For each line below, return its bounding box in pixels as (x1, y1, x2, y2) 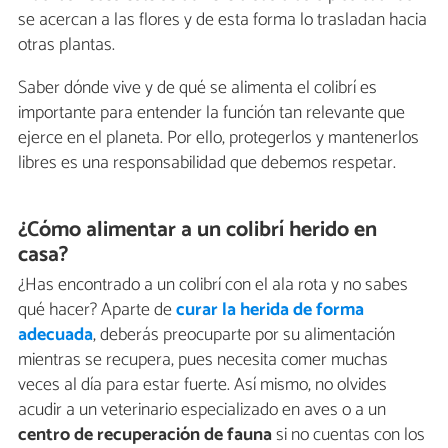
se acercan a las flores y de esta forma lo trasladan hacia (18, 5, 427, 36)
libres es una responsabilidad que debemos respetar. (18, 148, 396, 179)
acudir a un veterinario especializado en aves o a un (18, 395, 386, 426)
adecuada (18, 320, 93, 351)
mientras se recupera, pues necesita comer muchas (18, 345, 388, 376)
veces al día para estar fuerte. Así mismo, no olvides (18, 370, 387, 401)
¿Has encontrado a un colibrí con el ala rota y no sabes (18, 270, 408, 301)
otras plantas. (18, 30, 115, 61)
